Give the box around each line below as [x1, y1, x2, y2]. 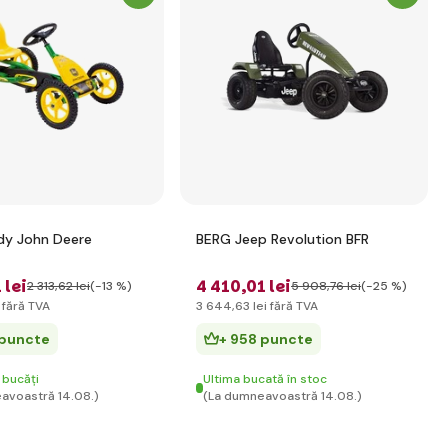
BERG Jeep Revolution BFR [196, 230, 369, 248]
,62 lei [55, 278, 90, 294]
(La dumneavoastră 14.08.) [203, 388, 363, 404]
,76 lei [327, 278, 361, 294]
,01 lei [241, 275, 291, 298]
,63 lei [232, 298, 267, 314]
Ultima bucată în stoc [203, 371, 328, 387]
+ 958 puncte [219, 330, 313, 348]
